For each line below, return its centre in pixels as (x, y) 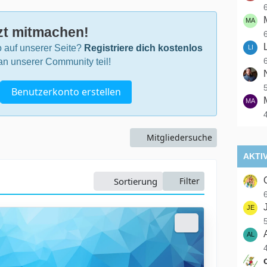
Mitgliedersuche (179, 137)
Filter (190, 181)
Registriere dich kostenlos (143, 48)
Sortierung (136, 181)
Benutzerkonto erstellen (66, 92)
